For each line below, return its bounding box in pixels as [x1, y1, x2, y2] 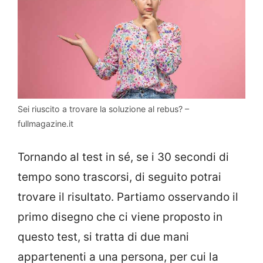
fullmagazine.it [18, 118, 73, 129]
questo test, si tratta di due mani [18, 230, 189, 244]
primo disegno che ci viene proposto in [18, 210, 222, 224]
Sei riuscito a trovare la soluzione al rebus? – [18, 103, 189, 114]
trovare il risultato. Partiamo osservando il [18, 190, 238, 204]
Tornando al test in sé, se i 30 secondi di [18, 150, 229, 164]
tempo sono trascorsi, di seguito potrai [18, 170, 221, 184]
